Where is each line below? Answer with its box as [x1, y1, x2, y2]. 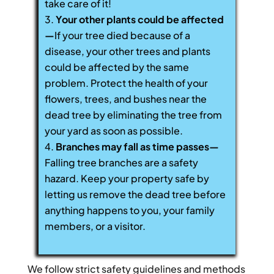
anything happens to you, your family [44, 203, 215, 217]
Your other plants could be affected [55, 12, 224, 26]
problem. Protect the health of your [44, 76, 208, 89]
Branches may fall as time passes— [55, 139, 219, 153]
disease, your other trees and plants [44, 44, 210, 57]
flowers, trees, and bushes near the [44, 92, 207, 105]
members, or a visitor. [44, 219, 146, 232]
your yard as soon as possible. [44, 124, 183, 137]
